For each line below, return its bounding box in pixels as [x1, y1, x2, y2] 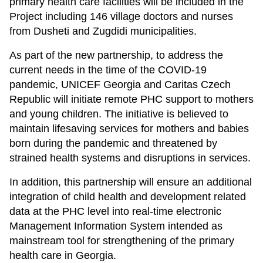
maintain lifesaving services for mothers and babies [9, 122, 249, 134]
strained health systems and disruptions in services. [9, 151, 251, 164]
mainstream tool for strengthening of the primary [9, 234, 234, 247]
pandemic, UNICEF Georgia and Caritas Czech [9, 78, 231, 90]
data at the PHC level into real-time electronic [9, 205, 221, 217]
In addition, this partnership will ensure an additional [9, 176, 252, 188]
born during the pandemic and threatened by [9, 137, 217, 149]
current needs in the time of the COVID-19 [9, 63, 207, 76]
